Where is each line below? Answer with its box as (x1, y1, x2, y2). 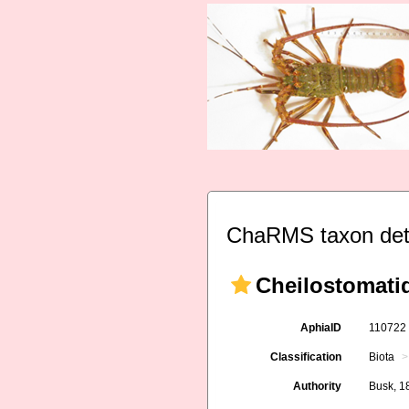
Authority (293, 380, 342, 393)
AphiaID (300, 321, 342, 334)
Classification (270, 351, 342, 363)
